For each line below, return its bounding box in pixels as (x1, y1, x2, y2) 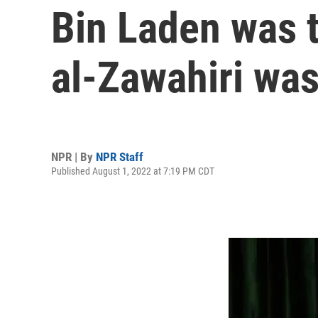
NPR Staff (96, 149, 143, 164)
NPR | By (51, 149, 96, 164)
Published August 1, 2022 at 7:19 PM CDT (51, 165, 214, 177)
